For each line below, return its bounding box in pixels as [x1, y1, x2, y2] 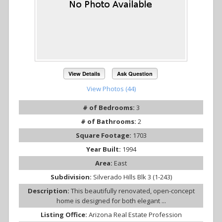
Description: [27, 186, 71, 195]
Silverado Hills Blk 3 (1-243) [93, 172, 172, 181]
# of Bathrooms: [81, 116, 138, 126]
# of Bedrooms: [82, 103, 136, 112]
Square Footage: [75, 130, 133, 140]
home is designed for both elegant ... [56, 196, 166, 205]
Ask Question [116, 69, 153, 77]
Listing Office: [40, 210, 89, 219]
